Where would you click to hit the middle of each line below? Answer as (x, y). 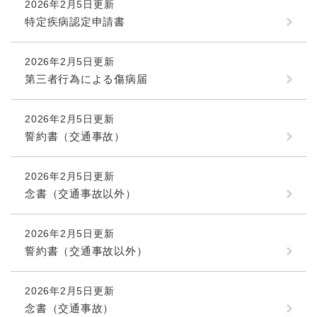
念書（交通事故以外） (81, 193)
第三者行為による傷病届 (86, 79)
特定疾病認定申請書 (75, 21)
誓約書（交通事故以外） (86, 250)
